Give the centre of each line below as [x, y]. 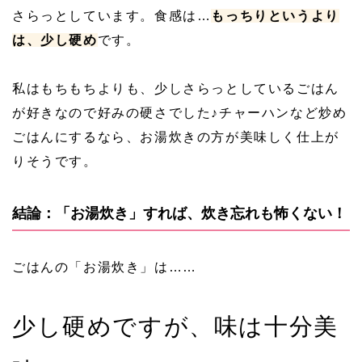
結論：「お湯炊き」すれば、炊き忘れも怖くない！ [179, 213]
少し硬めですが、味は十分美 [175, 326]
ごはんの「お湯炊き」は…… [105, 267]
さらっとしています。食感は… [112, 15]
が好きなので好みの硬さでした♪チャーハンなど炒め [180, 112]
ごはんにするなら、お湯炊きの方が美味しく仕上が [176, 137]
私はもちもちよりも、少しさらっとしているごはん [176, 88]
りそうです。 [55, 161]
